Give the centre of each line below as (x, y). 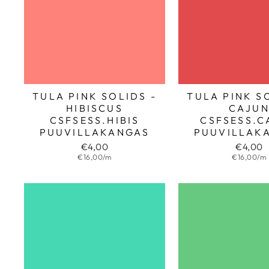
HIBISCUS (95, 108)
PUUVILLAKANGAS (95, 132)
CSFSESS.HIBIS (95, 120)
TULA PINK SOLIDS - (95, 96)
